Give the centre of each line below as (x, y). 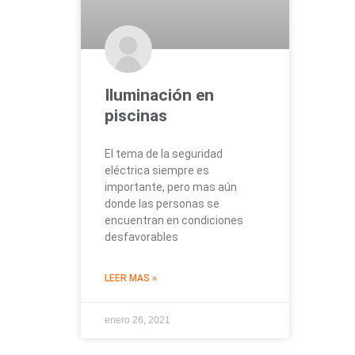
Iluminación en (159, 95)
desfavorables (141, 237)
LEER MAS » (131, 279)
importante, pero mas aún (171, 187)
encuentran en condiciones (174, 221)
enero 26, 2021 (137, 321)
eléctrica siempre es (157, 171)
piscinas (136, 116)
